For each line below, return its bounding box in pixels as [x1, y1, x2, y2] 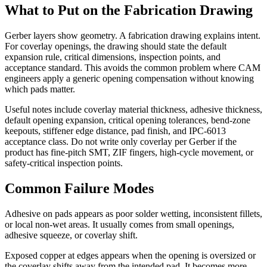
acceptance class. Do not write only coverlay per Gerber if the [5, 136, 237, 147]
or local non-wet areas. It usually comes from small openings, [5, 219, 234, 229]
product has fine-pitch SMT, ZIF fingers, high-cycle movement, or [5, 147, 253, 157]
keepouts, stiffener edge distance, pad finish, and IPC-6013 [5, 125, 226, 136]
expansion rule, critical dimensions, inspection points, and [5, 51, 221, 62]
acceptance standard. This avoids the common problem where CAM [5, 62, 260, 73]
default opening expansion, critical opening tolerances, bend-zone [5, 114, 250, 125]
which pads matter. [5, 83, 75, 94]
